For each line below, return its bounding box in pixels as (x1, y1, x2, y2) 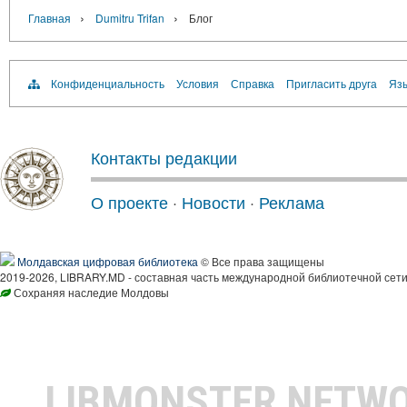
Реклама (259, 190, 324, 213)
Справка (231, 75, 274, 91)
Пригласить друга (286, 75, 377, 91)
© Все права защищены (198, 253, 324, 269)
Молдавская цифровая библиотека (17, 253, 198, 269)
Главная (28, 10, 71, 25)
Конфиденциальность (51, 75, 164, 91)
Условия (176, 75, 219, 91)
